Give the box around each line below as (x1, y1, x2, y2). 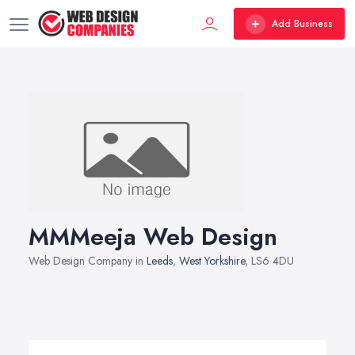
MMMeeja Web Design (29, 219, 277, 254)
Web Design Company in (29, 253, 147, 269)
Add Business (272, 17, 333, 31)
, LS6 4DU (245, 253, 294, 269)
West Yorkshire (179, 253, 245, 269)
